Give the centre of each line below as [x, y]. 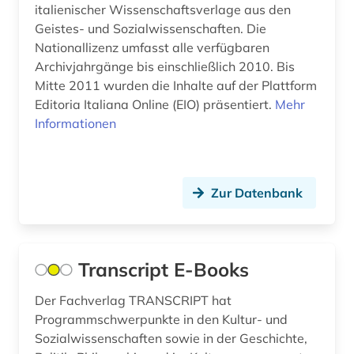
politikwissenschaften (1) [187, 322]
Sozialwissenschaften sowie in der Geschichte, [171, 339]
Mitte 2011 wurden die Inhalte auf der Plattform [176, 86]
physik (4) [98, 225]
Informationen [75, 124]
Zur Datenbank [257, 193]
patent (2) [100, 128]
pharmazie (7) [123, 160]
